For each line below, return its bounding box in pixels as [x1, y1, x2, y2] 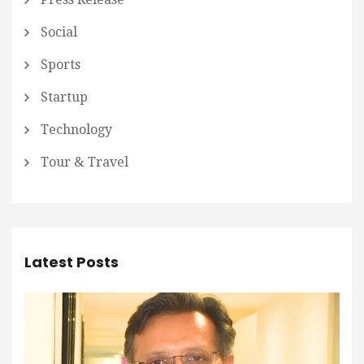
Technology [41, 122, 112, 138]
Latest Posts [24, 252, 119, 273]
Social [41, 24, 77, 41]
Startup [41, 89, 88, 106]
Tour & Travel [41, 154, 128, 171]
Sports [41, 57, 80, 73]
